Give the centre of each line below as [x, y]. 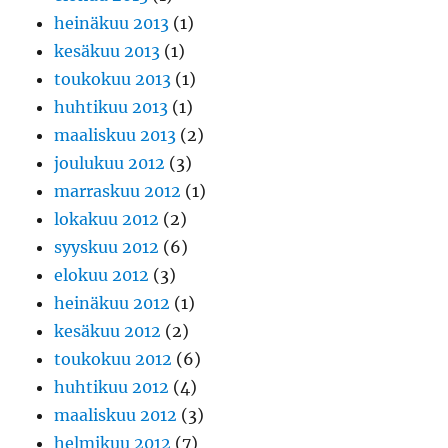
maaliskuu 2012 [116, 415]
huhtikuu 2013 [111, 107]
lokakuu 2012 [107, 219]
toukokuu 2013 [113, 79]
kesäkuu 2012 [108, 331]
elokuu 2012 [102, 275]
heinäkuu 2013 [112, 23]
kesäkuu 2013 [107, 51]
